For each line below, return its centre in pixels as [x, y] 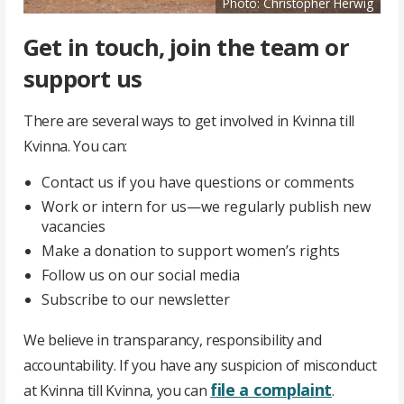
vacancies [73, 226]
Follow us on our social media [141, 275]
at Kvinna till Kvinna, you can [117, 390]
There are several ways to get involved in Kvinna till [189, 120]
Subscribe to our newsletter [136, 299]
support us [83, 78]
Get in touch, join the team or [186, 47]
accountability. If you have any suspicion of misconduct [200, 365]
